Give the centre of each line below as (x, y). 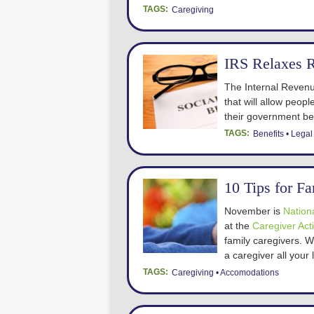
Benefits (268, 134)
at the (238, 226)
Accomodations (250, 273)
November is (254, 211)
